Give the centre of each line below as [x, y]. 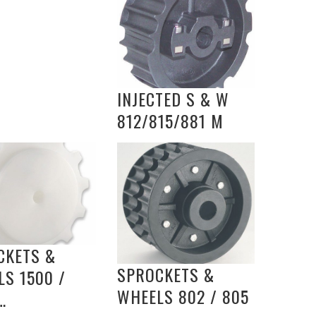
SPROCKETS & [166, 274]
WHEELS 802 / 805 [183, 296]
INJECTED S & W [173, 99]
